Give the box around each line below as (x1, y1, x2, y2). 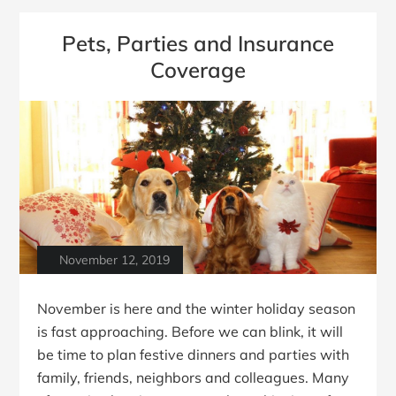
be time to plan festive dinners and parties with (37, 346, 350, 364)
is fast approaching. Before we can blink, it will (37, 323, 344, 341)
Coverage (150, 56, 246, 83)
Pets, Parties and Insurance (62, 29, 334, 57)
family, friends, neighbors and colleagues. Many (37, 369, 350, 387)
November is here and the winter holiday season (37, 300, 356, 318)
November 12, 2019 (59, 252, 171, 269)
